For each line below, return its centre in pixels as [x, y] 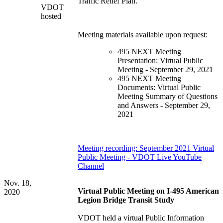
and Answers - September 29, [164, 106]
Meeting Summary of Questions [167, 97]
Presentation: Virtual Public [160, 61]
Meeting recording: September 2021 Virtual [146, 148]
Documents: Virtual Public [159, 88]
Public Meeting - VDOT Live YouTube [140, 157]
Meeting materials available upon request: [143, 35]
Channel [91, 166]
